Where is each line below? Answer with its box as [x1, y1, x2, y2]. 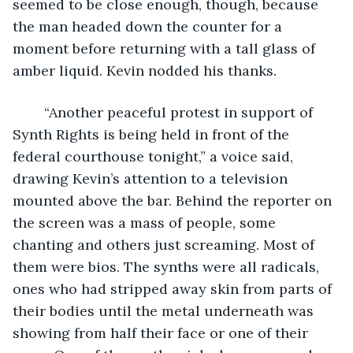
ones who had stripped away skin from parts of [13, 279, 336, 298]
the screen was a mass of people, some [13, 213, 280, 232]
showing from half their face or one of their [13, 323, 312, 342]
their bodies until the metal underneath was [13, 301, 318, 320]
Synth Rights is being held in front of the [13, 124, 293, 143]
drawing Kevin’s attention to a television [13, 169, 292, 188]
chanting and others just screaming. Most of [13, 235, 318, 254]
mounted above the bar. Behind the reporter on [13, 191, 336, 210]
